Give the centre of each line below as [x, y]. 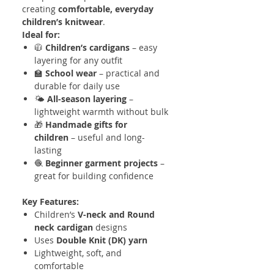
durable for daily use [77, 86]
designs [110, 227]
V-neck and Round [116, 214]
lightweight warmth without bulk [101, 111]
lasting [48, 150]
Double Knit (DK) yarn [102, 240]
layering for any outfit [78, 60]
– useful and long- [107, 137]
